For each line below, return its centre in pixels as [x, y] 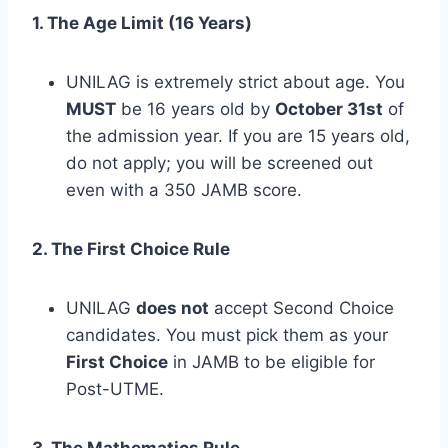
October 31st [329, 108]
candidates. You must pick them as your [227, 334]
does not [172, 307]
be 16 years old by [195, 108]
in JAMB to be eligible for [271, 361]
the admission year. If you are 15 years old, [238, 135]
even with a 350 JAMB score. [184, 189]
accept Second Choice [301, 307]
